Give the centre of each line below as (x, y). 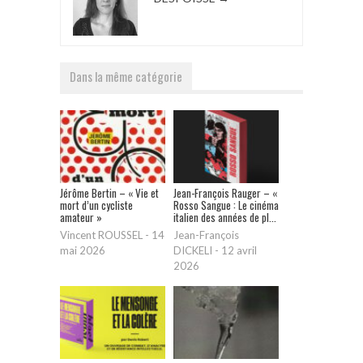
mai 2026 (83, 251)
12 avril (239, 251)
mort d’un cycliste (96, 205)
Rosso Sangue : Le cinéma (226, 205)
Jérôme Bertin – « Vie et (109, 193)
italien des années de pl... (225, 218)
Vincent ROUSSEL (101, 235)
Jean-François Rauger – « (225, 193)
